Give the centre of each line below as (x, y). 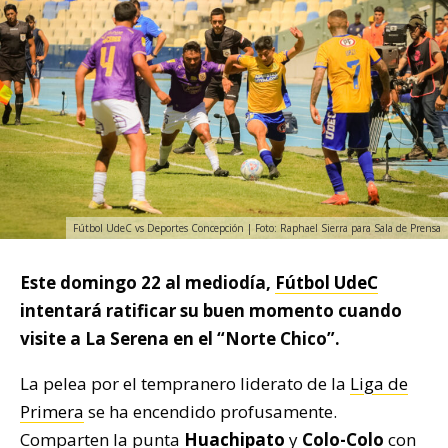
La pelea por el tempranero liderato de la (185, 383)
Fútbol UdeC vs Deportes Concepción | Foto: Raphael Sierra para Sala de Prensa (257, 227)
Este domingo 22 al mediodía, (147, 282)
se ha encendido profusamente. (210, 411)
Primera (52, 411)
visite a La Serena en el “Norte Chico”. (180, 338)
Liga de (379, 383)
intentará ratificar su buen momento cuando (211, 310)
